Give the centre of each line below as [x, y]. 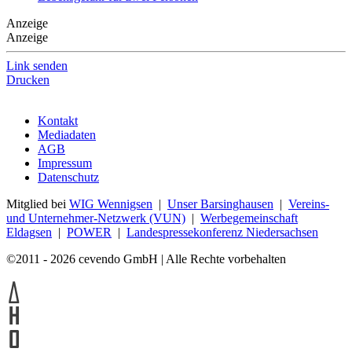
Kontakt [58, 120]
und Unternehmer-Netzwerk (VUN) [96, 218]
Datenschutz [68, 177]
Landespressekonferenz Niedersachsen [222, 232]
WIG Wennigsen [111, 203]
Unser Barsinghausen [220, 203]
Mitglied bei [38, 203]
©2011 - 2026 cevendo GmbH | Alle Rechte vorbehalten [146, 258]
